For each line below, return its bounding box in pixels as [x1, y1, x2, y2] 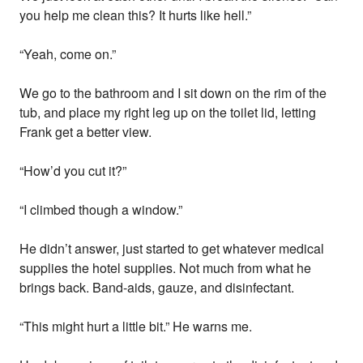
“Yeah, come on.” [19, 44, 117, 63]
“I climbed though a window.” [19, 199, 183, 219]
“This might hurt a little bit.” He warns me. [19, 316, 253, 335]
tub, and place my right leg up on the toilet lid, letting [19, 102, 317, 122]
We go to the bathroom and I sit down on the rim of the [19, 83, 327, 102]
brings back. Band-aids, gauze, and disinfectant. [19, 277, 295, 297]
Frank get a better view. [19, 122, 152, 141]
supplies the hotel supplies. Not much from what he [19, 258, 312, 277]
